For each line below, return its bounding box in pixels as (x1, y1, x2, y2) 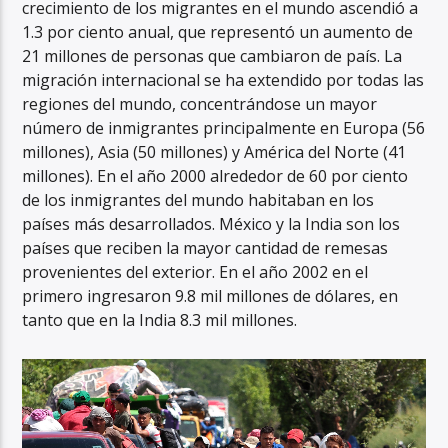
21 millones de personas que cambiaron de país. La (22, 44, 403, 67)
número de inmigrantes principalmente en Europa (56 (22, 116, 426, 139)
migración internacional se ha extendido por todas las (22, 68, 425, 91)
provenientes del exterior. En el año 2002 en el (22, 260, 369, 283)
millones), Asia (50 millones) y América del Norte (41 (22, 140, 407, 163)
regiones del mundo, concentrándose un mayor (22, 92, 378, 115)
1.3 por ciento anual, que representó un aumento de (22, 20, 414, 43)
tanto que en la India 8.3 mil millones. (22, 308, 298, 331)
